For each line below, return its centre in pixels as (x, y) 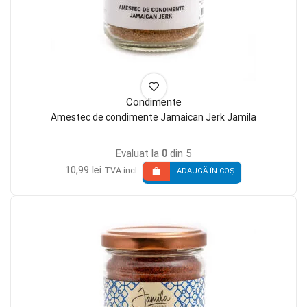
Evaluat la (139, 153)
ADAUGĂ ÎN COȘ (206, 171)
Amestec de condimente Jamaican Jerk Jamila (153, 118)
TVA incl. (122, 170)
